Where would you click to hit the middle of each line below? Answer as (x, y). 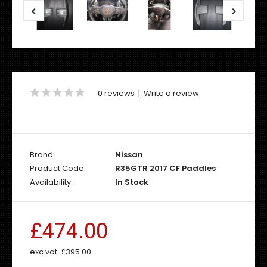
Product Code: (58, 168)
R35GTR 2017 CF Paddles (164, 168)
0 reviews (116, 93)
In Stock (131, 182)
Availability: (51, 182)
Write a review (171, 93)
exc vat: (45, 252)
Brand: (42, 155)
